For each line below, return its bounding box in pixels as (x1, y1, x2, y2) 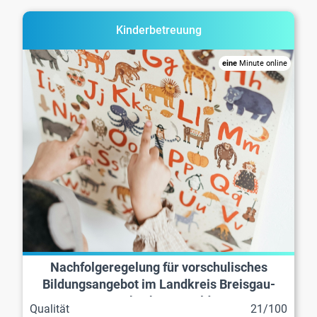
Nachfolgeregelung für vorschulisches (50, 260, 267, 275)
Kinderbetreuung (115, 23, 202, 38)
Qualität (30, 301, 69, 316)
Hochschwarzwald (106, 294, 211, 309)
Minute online (237, 59, 287, 69)
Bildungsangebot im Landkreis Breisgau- (42, 277, 275, 292)
